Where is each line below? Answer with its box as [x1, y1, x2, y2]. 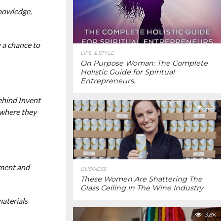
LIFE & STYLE [80, 50, 114, 56]
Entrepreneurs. [80, 76, 135, 85]
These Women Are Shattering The [80, 175, 202, 184]
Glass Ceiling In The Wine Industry [80, 184, 203, 192]
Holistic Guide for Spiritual [80, 68, 175, 76]
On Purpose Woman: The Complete [80, 59, 208, 68]
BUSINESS [80, 166, 106, 172]
